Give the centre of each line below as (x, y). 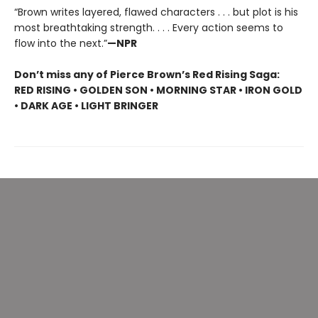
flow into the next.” (61, 43)
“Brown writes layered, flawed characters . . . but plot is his (156, 12)
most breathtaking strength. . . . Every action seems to (149, 27)
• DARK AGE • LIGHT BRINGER (86, 105)
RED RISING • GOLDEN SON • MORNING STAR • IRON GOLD (158, 90)
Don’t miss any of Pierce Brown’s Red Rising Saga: (147, 74)
